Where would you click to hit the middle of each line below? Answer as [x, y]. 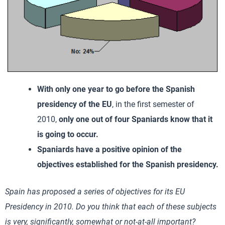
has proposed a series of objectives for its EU [105, 192]
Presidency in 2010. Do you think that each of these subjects [111, 207]
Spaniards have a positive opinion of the [109, 150]
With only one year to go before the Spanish [116, 89]
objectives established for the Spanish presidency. [128, 165]
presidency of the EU [75, 104]
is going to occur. [68, 135]
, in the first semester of [153, 104]
